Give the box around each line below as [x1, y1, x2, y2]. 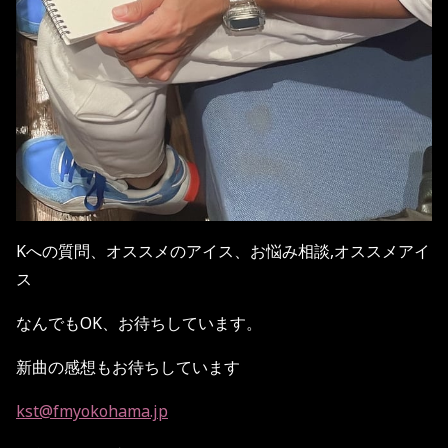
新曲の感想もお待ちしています [16, 356, 240, 379]
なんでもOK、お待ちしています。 [16, 312, 262, 335]
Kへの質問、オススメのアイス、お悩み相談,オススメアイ [16, 240, 430, 263]
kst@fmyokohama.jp [16, 400, 168, 423]
